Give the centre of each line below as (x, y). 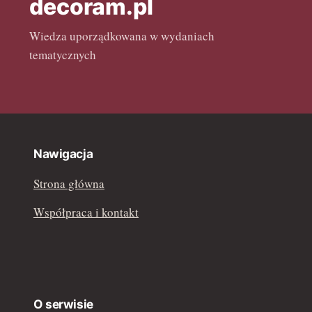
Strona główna (69, 184)
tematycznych (63, 55)
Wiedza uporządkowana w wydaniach (122, 36)
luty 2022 (33, 31)
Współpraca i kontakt (86, 212)
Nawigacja (63, 154)
